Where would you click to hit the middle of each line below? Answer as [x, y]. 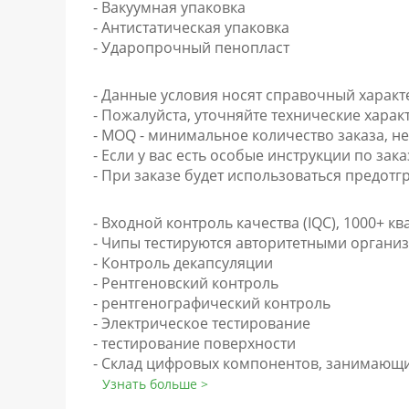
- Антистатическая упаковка [191, 27]
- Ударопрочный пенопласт [191, 47]
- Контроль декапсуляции [183, 263]
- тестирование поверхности [194, 343]
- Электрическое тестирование [202, 323]
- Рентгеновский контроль [186, 283]
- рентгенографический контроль [212, 303]
